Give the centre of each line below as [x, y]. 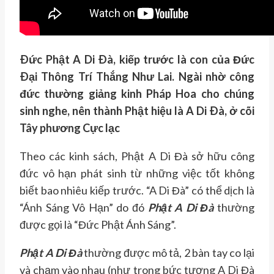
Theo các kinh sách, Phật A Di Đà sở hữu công [137, 156]
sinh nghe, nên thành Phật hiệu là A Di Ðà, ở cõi [137, 111]
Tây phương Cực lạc [70, 128]
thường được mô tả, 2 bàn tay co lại [168, 253]
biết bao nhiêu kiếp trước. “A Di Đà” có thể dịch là [137, 191]
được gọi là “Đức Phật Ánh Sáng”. [98, 225]
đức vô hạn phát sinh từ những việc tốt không [137, 173]
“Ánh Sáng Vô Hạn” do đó [84, 208]
